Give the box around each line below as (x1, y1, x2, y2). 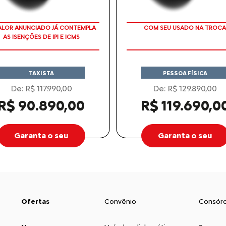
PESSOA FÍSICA (162, 70, 207, 77)
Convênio (104, 197, 136, 206)
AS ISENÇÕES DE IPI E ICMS (3, 33, 80, 40)
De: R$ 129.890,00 (153, 83, 217, 93)
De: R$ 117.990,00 (10, 83, 72, 93)
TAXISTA (28, 70, 54, 77)
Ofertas (21, 197, 49, 206)
